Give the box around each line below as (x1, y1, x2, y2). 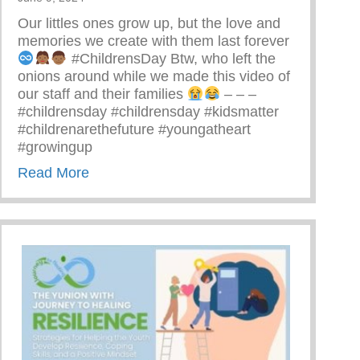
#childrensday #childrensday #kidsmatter (18, 103, 279, 120)
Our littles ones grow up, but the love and (18, 14, 280, 31)
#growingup (18, 138, 92, 155)
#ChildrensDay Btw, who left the (67, 50, 276, 67)
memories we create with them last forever (18, 32, 289, 49)
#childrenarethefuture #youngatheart (18, 121, 251, 137)
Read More (18, 164, 89, 181)
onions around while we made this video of (18, 67, 290, 84)
